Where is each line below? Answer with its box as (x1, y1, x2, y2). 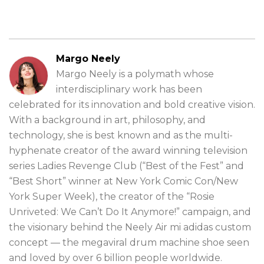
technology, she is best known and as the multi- (9, 130, 233, 141)
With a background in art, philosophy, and (9, 114, 206, 126)
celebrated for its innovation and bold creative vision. (9, 99, 255, 110)
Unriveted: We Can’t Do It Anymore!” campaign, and (9, 206, 251, 217)
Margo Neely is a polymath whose (56, 68, 214, 80)
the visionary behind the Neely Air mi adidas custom (9, 222, 251, 233)
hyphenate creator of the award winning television (9, 145, 247, 156)
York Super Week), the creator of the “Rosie (9, 191, 214, 202)
